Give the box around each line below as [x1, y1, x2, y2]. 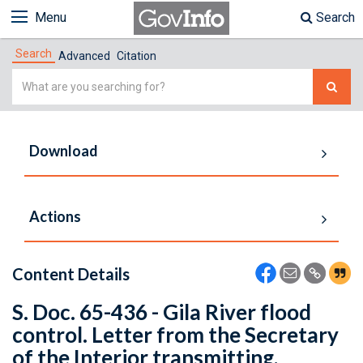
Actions [29, 207, 81, 225]
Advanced [58, 49, 110, 62]
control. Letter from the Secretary [12, 322, 339, 348]
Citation [117, 49, 156, 62]
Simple [11, 70, 53, 86]
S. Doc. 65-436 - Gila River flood [12, 299, 311, 325]
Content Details [12, 264, 130, 284]
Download [29, 142, 98, 160]
